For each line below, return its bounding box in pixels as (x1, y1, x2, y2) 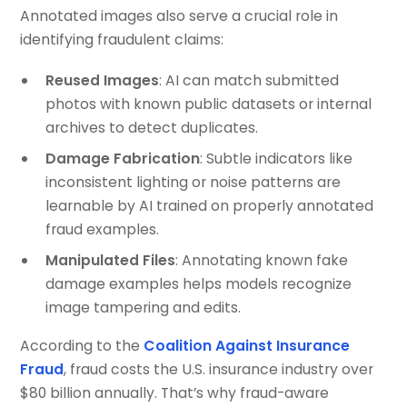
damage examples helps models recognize (45, 273, 352, 295)
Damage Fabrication (45, 148, 200, 170)
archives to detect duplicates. (45, 117, 258, 139)
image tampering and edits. (45, 297, 241, 319)
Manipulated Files (45, 250, 175, 272)
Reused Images (45, 70, 159, 92)
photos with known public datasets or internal (45, 94, 372, 115)
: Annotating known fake (174, 250, 348, 272)
